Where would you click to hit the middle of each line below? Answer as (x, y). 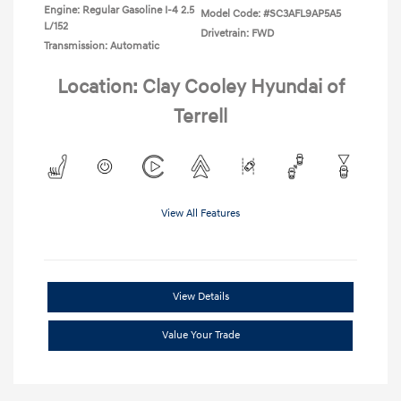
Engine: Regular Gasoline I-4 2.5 (119, 10)
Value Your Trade (200, 335)
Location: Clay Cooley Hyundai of (200, 87)
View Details (200, 296)
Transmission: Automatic (102, 46)
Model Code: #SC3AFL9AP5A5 (271, 13)
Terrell (200, 116)
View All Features (200, 213)
